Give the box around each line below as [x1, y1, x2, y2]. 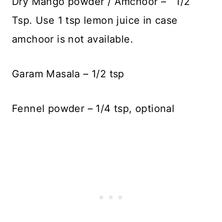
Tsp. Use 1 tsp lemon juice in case [12, 14, 178, 26]
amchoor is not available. [12, 33, 133, 45]
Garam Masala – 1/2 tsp [12, 67, 124, 80]
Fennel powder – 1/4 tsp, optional [12, 102, 175, 114]
